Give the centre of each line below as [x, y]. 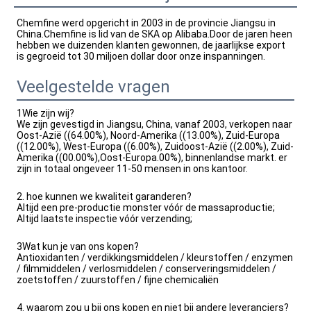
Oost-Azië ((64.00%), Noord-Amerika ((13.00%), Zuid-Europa [148, 135]
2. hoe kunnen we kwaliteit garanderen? [104, 196]
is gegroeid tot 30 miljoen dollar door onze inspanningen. [141, 56]
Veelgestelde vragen [93, 87]
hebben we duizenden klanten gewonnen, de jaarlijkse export [151, 45]
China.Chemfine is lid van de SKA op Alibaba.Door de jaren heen [154, 34]
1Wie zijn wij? [45, 113]
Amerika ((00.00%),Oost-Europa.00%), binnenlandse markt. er [152, 158]
